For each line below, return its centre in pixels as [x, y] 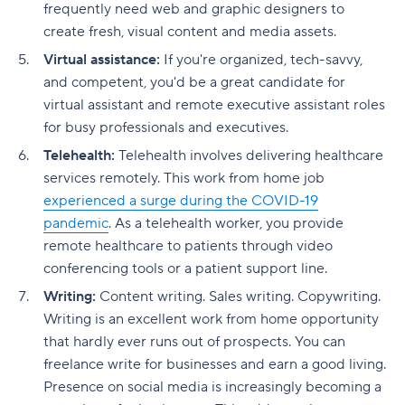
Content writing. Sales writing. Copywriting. [240, 297]
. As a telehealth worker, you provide [226, 223]
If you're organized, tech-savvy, [263, 60]
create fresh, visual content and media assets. [192, 32]
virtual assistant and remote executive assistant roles [214, 105]
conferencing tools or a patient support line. [187, 268]
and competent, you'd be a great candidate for [194, 82]
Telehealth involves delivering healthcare [251, 155]
